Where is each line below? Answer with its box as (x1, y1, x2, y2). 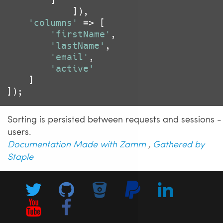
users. (7, 125, 31, 138)
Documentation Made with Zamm (7, 137, 146, 150)
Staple (7, 150, 33, 163)
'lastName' (50, 40, 105, 52)
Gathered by (153, 137, 205, 150)
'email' (50, 51, 89, 63)
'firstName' (50, 28, 111, 40)
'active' (50, 63, 94, 75)
